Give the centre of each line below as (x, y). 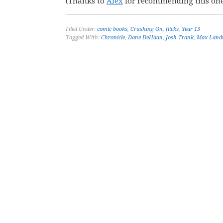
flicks (172, 29)
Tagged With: (83, 38)
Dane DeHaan (145, 38)
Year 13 (191, 29)
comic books (112, 29)
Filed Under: (81, 29)
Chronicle (113, 38)
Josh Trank (180, 38)
